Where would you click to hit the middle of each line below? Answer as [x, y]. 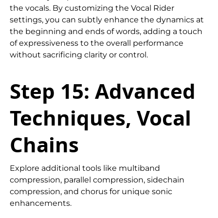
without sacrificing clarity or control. [79, 55]
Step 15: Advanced [103, 91]
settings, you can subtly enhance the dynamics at [107, 20]
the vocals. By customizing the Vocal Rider [92, 8]
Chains [44, 145]
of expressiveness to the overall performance [97, 43]
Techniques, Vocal [100, 118]
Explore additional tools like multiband [85, 168]
